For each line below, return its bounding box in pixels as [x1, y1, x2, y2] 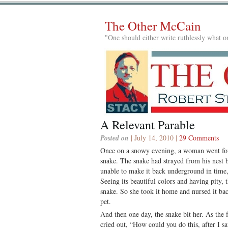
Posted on [100, 132, 129, 143]
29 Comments [179, 132, 219, 142]
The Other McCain [105, 17, 201, 34]
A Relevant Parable [100, 116, 195, 133]
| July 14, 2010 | [129, 132, 179, 142]
